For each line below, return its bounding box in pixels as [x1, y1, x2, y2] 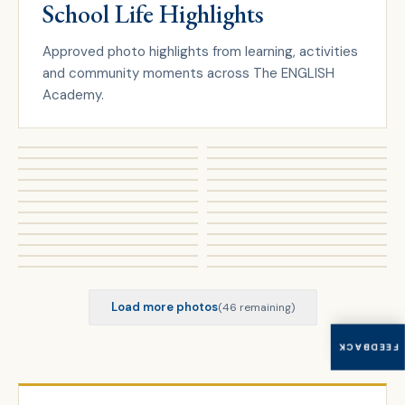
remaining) [236, 300, 295, 315]
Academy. [42, 86, 104, 104]
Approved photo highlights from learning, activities [42, 42, 358, 61]
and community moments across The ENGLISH [42, 64, 334, 82]
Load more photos [110, 299, 218, 315]
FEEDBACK [337, 341, 399, 353]
